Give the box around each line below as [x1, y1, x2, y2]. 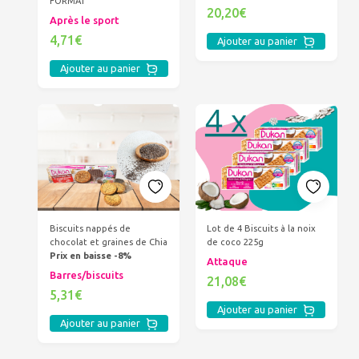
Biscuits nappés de [49, 224, 131, 234]
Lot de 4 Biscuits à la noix [207, 224, 317, 234]
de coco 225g [207, 237, 264, 248]
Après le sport [49, 14, 119, 26]
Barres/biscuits [49, 268, 123, 280]
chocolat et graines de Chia [49, 237, 167, 248]
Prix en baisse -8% [49, 251, 131, 261]
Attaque [207, 255, 248, 267]
